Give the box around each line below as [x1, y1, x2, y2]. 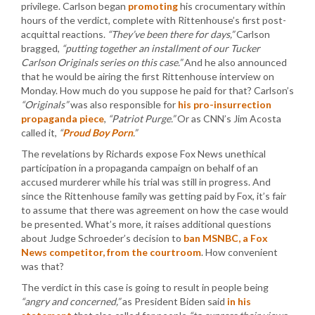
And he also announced [182, 56, 287, 68]
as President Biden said [120, 295, 227, 307]
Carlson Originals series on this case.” [21, 56, 182, 68]
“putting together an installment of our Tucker [62, 42, 260, 54]
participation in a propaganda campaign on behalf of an [21, 162, 258, 174]
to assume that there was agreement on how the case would [21, 204, 288, 216]
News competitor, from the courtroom [21, 246, 201, 258]
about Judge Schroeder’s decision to [21, 232, 184, 244]
